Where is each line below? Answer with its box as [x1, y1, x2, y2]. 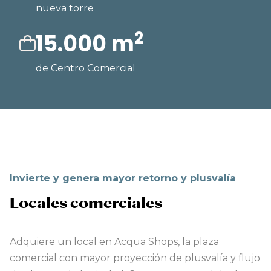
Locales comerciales [10, 194, 162, 212]
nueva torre [36, 2, 94, 15]
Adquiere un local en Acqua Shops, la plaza [10, 236, 219, 248]
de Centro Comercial [36, 62, 135, 74]
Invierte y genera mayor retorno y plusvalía [10, 172, 236, 184]
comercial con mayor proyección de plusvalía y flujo [10, 252, 260, 264]
